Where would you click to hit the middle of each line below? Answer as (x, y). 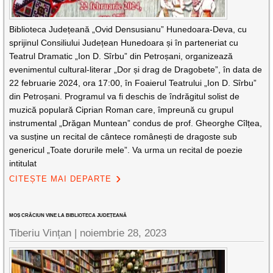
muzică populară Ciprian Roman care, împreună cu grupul (122, 110)
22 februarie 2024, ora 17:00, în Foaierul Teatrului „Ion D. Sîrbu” (133, 83)
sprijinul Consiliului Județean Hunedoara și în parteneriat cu (124, 43)
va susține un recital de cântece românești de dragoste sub (123, 136)
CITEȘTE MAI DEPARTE (61, 179)
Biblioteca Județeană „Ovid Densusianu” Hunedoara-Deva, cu (128, 29)
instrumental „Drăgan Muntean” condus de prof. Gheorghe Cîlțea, (136, 123)
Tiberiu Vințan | (45, 233)
